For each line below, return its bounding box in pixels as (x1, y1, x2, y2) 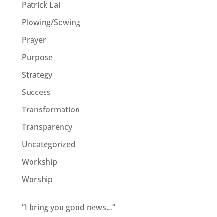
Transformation (21, 104, 80, 115)
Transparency (21, 122, 72, 133)
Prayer (21, 34, 46, 46)
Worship (21, 174, 53, 185)
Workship (21, 156, 57, 168)
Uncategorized (21, 139, 76, 150)
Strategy (21, 69, 52, 80)
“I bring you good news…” (21, 202, 115, 213)
